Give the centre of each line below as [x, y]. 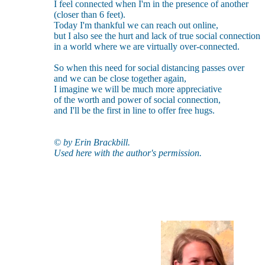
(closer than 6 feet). [90, 14]
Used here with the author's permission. [128, 153]
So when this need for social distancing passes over [149, 68]
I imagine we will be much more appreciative [138, 89]
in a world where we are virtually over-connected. [147, 46]
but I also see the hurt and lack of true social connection [157, 36]
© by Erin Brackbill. [92, 142]
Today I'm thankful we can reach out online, [136, 25]
